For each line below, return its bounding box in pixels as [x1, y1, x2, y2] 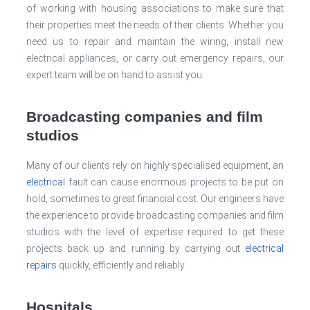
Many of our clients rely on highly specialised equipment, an [26, 160, 284, 171]
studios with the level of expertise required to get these [26, 226, 284, 237]
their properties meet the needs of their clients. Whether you [26, 19, 284, 30]
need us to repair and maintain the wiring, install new [26, 36, 284, 47]
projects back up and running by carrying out [26, 243, 245, 254]
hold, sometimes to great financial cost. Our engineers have [26, 193, 284, 204]
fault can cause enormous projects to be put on [65, 176, 284, 188]
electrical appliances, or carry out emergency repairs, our [26, 53, 284, 64]
